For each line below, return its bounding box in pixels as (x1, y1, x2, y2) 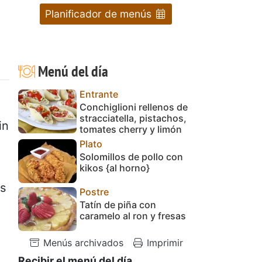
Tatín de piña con (80, 198, 156, 211)
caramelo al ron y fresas (80, 209, 186, 222)
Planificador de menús (44, 7, 154, 20)
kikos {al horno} (80, 161, 150, 174)
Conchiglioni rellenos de (80, 101, 188, 113)
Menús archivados (40, 236, 123, 249)
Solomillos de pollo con (80, 150, 183, 163)
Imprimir (144, 236, 183, 249)
